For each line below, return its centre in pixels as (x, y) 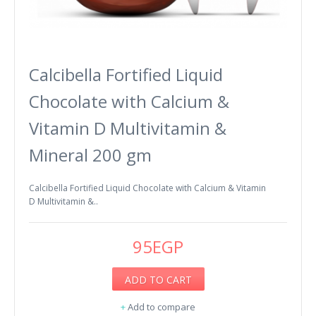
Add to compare (162, 306)
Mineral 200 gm (90, 154)
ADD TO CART (158, 279)
